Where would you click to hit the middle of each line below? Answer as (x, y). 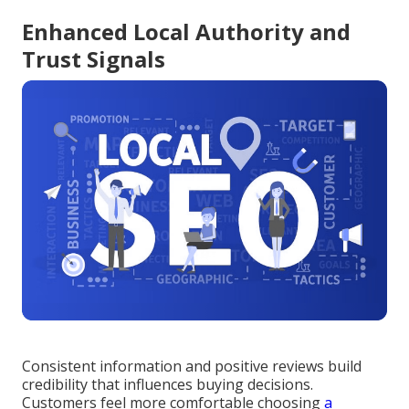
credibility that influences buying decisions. (168, 384)
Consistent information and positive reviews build (192, 366)
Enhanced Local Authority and (186, 32)
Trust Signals (94, 59)
